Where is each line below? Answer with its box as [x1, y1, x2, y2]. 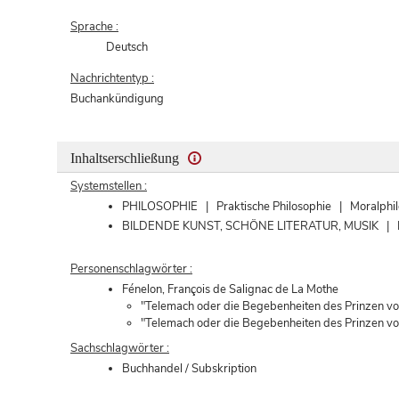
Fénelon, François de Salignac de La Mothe [121, 281, 338, 297]
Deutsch [106, 38, 149, 55]
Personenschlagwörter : [70, 260, 192, 277]
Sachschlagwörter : [70, 339, 169, 356]
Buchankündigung [70, 90, 164, 107]
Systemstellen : [70, 177, 147, 194]
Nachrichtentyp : [70, 69, 154, 86]
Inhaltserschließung [70, 150, 183, 166]
